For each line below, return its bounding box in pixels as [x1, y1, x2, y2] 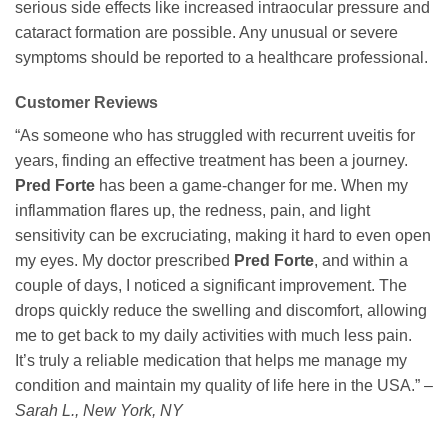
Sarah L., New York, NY [15, 402, 183, 420]
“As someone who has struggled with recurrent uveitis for [15, 127, 415, 145]
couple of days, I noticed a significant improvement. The [15, 277, 407, 295]
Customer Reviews [15, 94, 158, 112]
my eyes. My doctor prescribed [15, 252, 234, 270]
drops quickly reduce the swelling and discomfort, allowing [15, 302, 427, 320]
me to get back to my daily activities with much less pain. [15, 327, 412, 345]
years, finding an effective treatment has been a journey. [15, 152, 408, 170]
